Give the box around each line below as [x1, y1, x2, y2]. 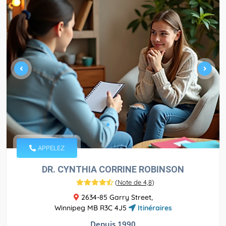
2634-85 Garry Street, [79, 193, 153, 202]
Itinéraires [135, 203, 172, 213]
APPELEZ [36, 144, 65, 152]
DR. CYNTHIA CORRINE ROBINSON [42, 164, 184, 175]
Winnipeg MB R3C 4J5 [54, 203, 129, 213]
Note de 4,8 [117, 178, 152, 187]
